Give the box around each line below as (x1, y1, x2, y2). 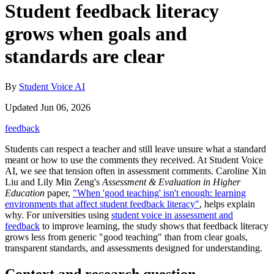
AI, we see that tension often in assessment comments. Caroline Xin (5, 165, 266, 176)
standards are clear (5, 45, 165, 68)
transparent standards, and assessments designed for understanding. (5, 242, 262, 253)
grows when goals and (5, 23, 187, 45)
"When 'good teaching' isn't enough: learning (73, 187, 246, 198)
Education (5, 187, 45, 198)
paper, (45, 187, 73, 198)
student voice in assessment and (111, 209, 233, 220)
